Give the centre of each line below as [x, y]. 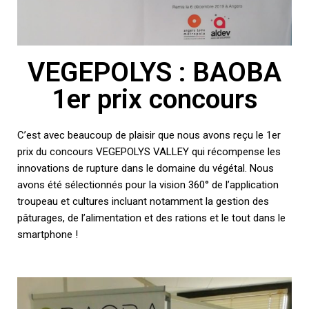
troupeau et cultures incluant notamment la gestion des [143, 201]
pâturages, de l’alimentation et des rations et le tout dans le [151, 218]
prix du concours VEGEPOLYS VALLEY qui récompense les [149, 151]
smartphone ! [48, 234]
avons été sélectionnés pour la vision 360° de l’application [148, 185]
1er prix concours [154, 99]
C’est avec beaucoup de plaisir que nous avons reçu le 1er [149, 135]
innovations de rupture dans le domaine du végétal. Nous [146, 168]
